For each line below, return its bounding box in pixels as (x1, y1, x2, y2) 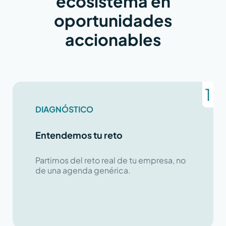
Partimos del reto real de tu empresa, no (35, 154, 186, 165)
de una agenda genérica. (35, 164, 131, 176)
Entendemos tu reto (35, 129, 123, 141)
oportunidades (54, 10, 172, 30)
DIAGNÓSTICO (35, 103, 93, 115)
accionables (65, 29, 161, 49)
